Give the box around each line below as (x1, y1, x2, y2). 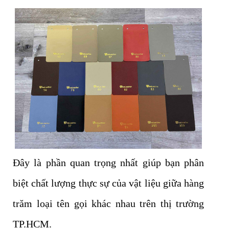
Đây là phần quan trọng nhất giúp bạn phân (13, 156, 204, 168)
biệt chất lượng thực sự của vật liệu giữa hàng (13, 177, 204, 189)
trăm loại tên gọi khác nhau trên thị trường (13, 197, 204, 209)
